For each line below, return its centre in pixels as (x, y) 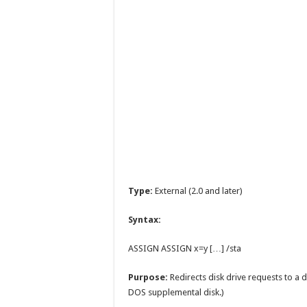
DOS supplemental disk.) (176, 292)
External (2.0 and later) (198, 191)
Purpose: (148, 277)
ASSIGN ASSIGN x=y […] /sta (185, 248)
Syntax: (145, 220)
